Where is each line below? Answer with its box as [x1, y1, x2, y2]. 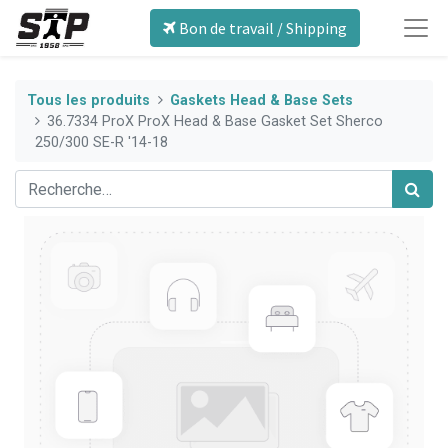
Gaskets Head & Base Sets [170, 91, 354, 109]
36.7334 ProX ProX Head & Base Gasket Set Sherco [47, 112, 384, 130]
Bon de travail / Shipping [175, 18, 347, 38]
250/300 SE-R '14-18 [35, 133, 168, 151]
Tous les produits [27, 91, 150, 109]
